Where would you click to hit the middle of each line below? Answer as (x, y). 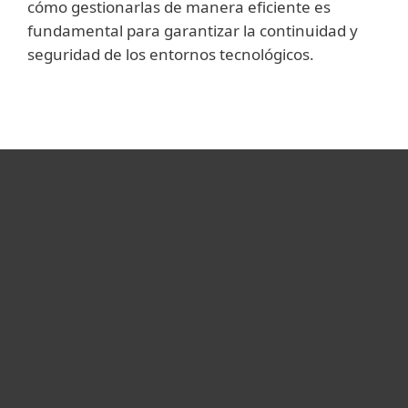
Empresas (84, 259)
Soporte (77, 348)
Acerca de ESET (102, 393)
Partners (81, 304)
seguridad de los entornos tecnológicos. (171, 54)
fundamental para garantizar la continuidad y (193, 31)
